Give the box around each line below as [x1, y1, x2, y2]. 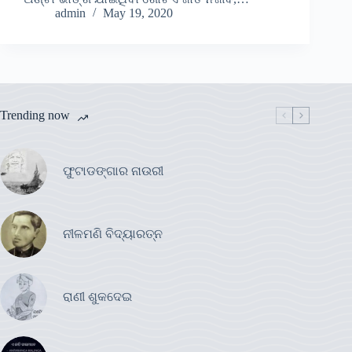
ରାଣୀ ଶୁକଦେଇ [63, 290, 135, 304]
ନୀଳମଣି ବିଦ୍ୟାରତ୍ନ [63, 227, 163, 241]
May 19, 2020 [103, 6, 173, 20]
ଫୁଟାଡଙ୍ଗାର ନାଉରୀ [63, 164, 163, 178]
